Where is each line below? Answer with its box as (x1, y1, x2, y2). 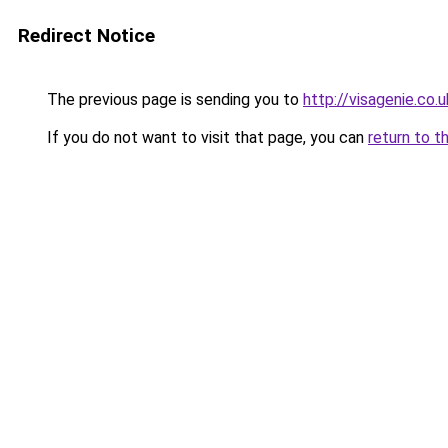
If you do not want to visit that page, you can (43, 128, 368, 147)
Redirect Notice (18, 24, 155, 47)
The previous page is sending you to (43, 90, 303, 109)
